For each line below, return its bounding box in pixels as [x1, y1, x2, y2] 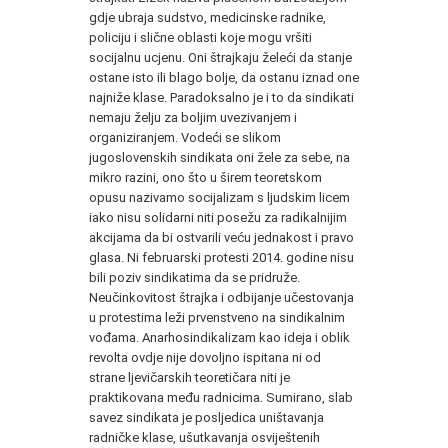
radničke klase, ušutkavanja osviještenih [89, 429, 320, 445]
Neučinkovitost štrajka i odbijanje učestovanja [89, 289, 354, 305]
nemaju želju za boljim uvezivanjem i [89, 109, 297, 125]
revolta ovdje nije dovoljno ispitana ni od [89, 349, 321, 365]
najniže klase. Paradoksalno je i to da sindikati [89, 89, 354, 105]
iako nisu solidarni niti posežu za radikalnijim [89, 209, 347, 225]
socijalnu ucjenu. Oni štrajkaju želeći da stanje [89, 49, 352, 65]
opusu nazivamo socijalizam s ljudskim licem [89, 189, 350, 205]
